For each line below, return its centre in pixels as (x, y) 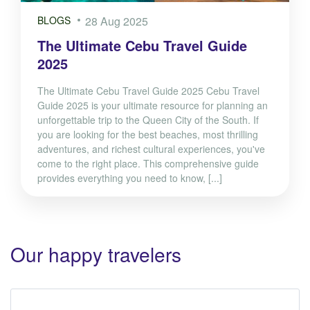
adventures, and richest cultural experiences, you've (151, 149)
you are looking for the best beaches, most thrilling (148, 135)
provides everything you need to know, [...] (130, 178)
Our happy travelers (96, 254)
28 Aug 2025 (116, 21)
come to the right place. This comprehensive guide (148, 164)
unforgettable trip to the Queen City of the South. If (148, 120)
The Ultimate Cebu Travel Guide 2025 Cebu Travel (148, 91)
